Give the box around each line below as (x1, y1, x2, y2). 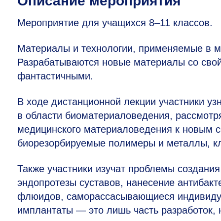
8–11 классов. (149, 17, 213, 29)
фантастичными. (17, 71, 93, 82)
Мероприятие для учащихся (17, 17, 149, 29)
